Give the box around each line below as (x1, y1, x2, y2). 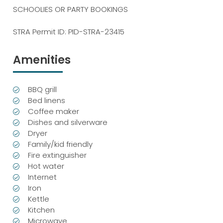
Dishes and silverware (28, 116, 108, 127)
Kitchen (28, 204, 55, 215)
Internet (28, 171, 57, 182)
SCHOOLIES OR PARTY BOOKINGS (13, 4, 128, 14)
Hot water (28, 160, 65, 171)
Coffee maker (28, 106, 80, 116)
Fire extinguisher (28, 149, 87, 160)
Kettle (28, 193, 50, 204)
